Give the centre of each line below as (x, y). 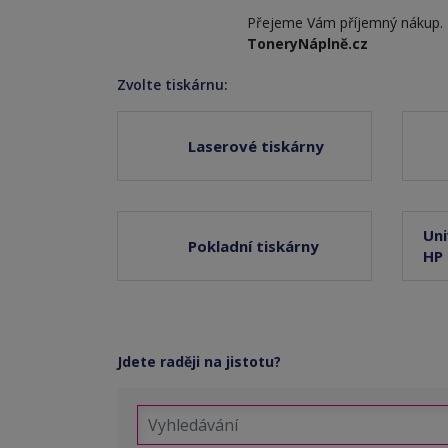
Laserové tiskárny (256, 145)
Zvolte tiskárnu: (172, 84)
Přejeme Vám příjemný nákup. (345, 22)
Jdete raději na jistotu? (199, 361)
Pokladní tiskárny (253, 245)
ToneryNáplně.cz (307, 43)
